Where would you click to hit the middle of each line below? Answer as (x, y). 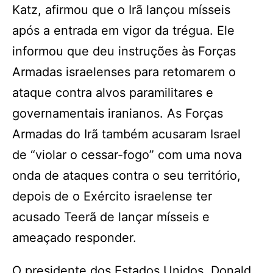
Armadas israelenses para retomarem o (124, 72)
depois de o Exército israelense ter (112, 196)
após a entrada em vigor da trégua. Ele (123, 30)
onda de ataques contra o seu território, (126, 175)
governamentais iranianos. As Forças (118, 113)
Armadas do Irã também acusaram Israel (126, 134)
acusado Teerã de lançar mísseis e (111, 217)
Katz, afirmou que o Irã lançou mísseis (121, 10)
